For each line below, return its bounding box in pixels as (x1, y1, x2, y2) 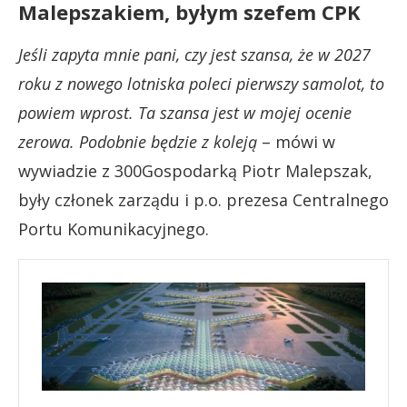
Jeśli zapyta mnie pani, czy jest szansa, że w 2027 (18, 43, 371, 65)
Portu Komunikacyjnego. (18, 217, 209, 240)
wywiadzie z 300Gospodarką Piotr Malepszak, (18, 159, 372, 182)
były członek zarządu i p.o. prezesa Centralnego (18, 188, 389, 211)
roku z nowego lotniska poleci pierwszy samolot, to (18, 72, 384, 94)
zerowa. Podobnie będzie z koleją (18, 130, 257, 153)
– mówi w (257, 130, 335, 153)
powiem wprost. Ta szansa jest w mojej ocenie (18, 101, 352, 124)
